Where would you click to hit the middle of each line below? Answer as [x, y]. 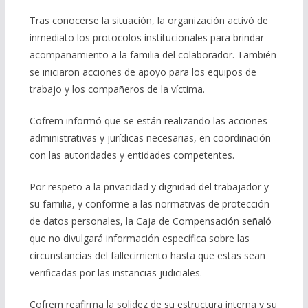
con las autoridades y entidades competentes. [132, 155]
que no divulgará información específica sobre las [139, 238]
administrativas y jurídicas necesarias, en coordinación [150, 137]
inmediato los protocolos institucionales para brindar [146, 37]
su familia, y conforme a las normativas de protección [149, 203]
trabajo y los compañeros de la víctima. [117, 89]
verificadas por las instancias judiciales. [115, 272]
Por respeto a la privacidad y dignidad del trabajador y [149, 186]
